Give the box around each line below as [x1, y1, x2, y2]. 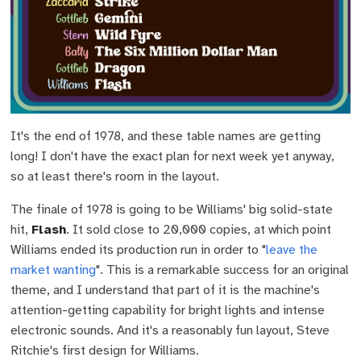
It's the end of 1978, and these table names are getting [10, 127, 322, 144]
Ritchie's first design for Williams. [10, 342, 200, 359]
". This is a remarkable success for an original [96, 261, 350, 278]
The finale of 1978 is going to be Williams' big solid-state [10, 201, 334, 218]
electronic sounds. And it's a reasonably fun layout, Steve [10, 322, 330, 338]
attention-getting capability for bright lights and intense [10, 301, 326, 318]
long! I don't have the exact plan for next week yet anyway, [10, 147, 335, 164]
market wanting [10, 261, 97, 278]
